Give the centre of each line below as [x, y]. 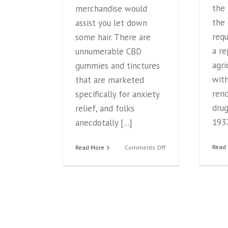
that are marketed [110, 80]
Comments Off [145, 147]
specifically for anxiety [117, 94]
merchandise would [111, 8]
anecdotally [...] [104, 122]
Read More [90, 147]
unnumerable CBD [108, 51]
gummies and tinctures [118, 65]
